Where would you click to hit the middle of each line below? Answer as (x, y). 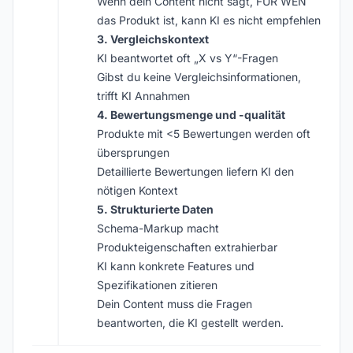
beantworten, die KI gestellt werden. (190, 323)
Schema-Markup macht (158, 228)
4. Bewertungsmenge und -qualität (191, 115)
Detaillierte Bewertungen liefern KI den (195, 171)
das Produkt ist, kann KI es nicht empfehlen (209, 20)
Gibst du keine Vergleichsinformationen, (199, 77)
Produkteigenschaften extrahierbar (187, 247)
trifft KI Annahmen (143, 96)
